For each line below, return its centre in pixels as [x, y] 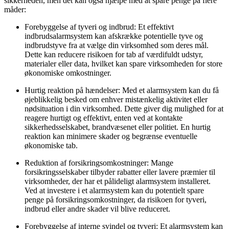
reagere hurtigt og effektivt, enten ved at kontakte [104, 118]
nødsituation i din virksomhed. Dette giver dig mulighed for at [124, 108]
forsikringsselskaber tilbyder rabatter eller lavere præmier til [120, 172]
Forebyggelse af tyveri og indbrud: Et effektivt [99, 27]
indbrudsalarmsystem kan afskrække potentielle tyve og [114, 36]
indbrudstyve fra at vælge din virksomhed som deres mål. [117, 45]
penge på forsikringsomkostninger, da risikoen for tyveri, [116, 199]
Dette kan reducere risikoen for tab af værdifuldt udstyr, [114, 54]
